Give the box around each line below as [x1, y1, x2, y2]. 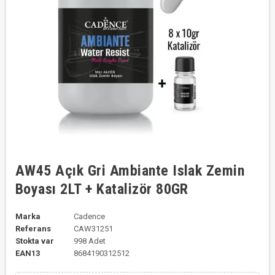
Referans [15, 224, 51, 233]
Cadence [73, 212, 105, 221]
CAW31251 [73, 224, 113, 233]
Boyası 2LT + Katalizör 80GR [15, 180, 188, 198]
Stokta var [15, 236, 54, 246]
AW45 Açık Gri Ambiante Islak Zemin [15, 162, 245, 179]
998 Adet [73, 236, 106, 246]
